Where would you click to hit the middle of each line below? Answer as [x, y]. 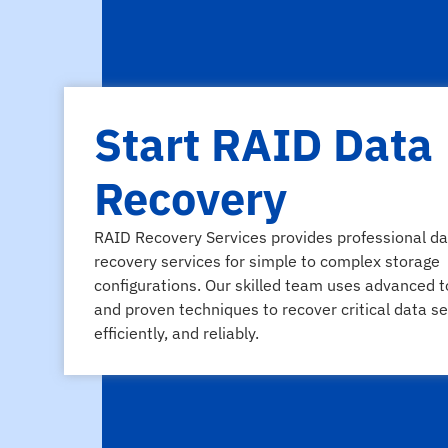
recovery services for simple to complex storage [267, 261]
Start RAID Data [263, 144]
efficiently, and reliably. [176, 333]
